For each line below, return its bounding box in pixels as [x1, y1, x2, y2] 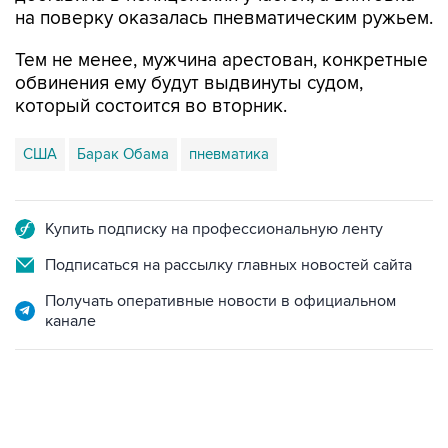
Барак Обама [77, 145, 169, 163]
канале [45, 311, 96, 331]
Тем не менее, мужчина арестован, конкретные [15, 49, 428, 72]
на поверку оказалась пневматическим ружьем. [15, 7, 433, 30]
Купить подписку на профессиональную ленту [45, 219, 383, 239]
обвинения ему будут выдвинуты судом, [15, 72, 363, 95]
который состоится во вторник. [15, 95, 287, 118]
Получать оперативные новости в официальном [45, 291, 396, 311]
